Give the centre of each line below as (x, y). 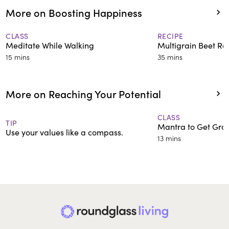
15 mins (18, 56)
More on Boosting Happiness (74, 12)
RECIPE (170, 36)
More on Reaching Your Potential (84, 93)
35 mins (170, 56)
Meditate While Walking (50, 45)
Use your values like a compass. (65, 132)
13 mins (169, 138)
